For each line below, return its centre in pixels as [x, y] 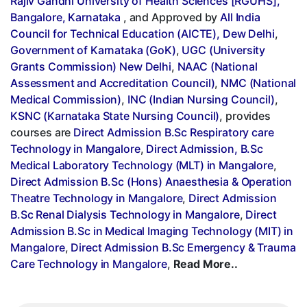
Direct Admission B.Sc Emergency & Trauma [183, 247]
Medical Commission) [66, 99]
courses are [42, 132]
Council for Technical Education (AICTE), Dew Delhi [143, 33]
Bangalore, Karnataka [66, 17]
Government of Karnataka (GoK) [93, 50]
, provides [245, 115]
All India [240, 17]
